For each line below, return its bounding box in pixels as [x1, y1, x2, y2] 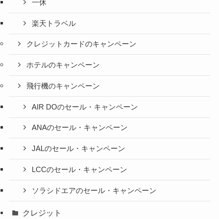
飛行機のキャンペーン [26, 82, 100, 90]
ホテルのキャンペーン [26, 61, 100, 69]
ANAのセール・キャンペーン [32, 124, 128, 132]
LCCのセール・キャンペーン [32, 165, 128, 174]
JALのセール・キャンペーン [32, 145, 126, 153]
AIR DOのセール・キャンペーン [32, 103, 138, 111]
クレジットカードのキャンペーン [26, 40, 137, 48]
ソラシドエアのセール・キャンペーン [32, 186, 157, 195]
